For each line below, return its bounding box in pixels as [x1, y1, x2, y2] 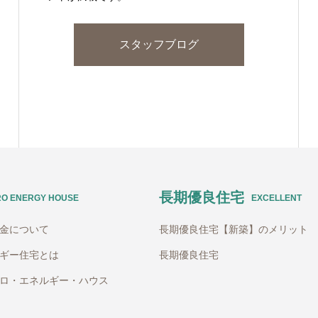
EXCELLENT [251, 193, 302, 203]
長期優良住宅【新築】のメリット [159, 224, 308, 235]
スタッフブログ [119, 38, 199, 50]
